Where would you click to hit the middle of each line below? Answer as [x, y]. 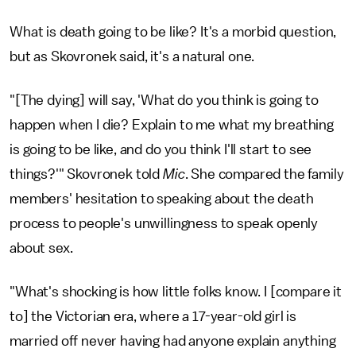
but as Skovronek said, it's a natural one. [134, 57]
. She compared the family [264, 174]
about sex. [44, 248]
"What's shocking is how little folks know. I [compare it [176, 292]
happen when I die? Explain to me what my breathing [172, 125]
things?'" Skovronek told [86, 174]
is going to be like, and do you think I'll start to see [161, 150]
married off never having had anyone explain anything [173, 341]
